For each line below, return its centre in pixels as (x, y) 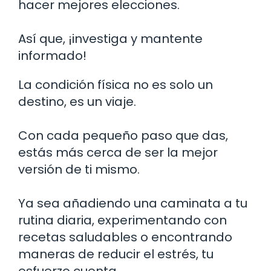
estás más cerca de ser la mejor (118, 152)
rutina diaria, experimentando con (122, 220)
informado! (52, 55)
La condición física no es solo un (116, 84)
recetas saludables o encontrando (125, 237)
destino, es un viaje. (77, 101)
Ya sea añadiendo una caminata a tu (133, 203)
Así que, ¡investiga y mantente (110, 38)
